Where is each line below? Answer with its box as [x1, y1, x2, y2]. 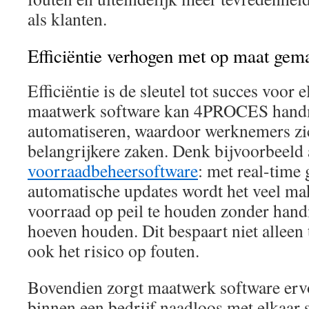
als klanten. [28, 7, 107, 30]
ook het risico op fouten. [28, 239, 199, 262]
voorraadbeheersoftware [28, 159, 198, 182]
